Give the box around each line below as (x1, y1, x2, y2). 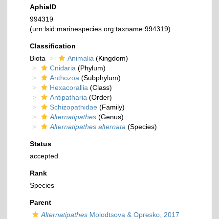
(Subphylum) (79, 74, 121, 82)
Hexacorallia (50, 84, 88, 91)
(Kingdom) (94, 54, 128, 62)
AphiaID (30, 3, 56, 11)
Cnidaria (50, 64, 76, 72)
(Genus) (96, 113, 124, 121)
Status (30, 140, 51, 148)
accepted (30, 152, 58, 160)
